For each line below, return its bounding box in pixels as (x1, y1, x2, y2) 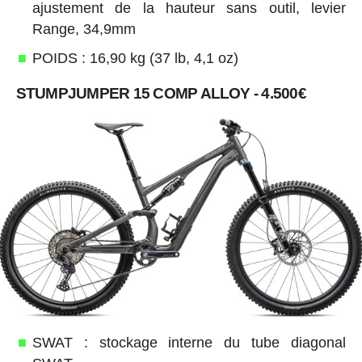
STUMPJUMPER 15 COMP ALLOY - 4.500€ (15, 84, 306, 102)
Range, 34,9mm (32, 20, 136, 37)
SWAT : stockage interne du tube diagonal (32, 335, 347, 351)
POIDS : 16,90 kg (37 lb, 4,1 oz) (32, 49, 238, 66)
